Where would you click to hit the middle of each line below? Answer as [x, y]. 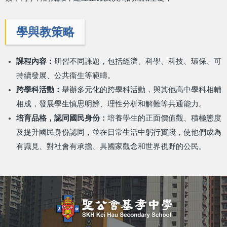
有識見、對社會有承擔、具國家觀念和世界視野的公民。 [111, 147]
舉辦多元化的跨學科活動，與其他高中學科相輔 [141, 90]
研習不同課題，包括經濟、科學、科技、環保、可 [138, 62]
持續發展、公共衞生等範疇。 [65, 76]
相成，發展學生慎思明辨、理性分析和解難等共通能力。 [111, 104]
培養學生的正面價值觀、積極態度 [164, 118]
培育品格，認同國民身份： [62, 118]
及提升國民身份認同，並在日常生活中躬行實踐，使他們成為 [119, 133]
